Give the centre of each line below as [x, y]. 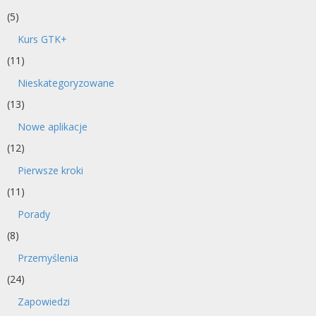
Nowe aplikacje [53, 126]
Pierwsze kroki [50, 170]
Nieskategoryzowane [66, 83]
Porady [34, 214]
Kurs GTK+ [42, 39]
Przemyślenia [48, 257]
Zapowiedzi [44, 301]
